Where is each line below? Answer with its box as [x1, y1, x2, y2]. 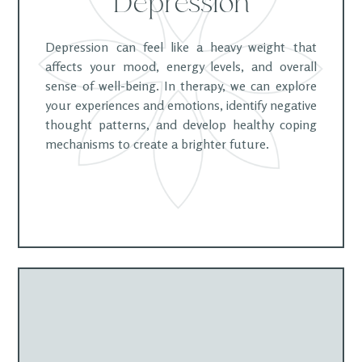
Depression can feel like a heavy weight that [45, 39, 317, 55]
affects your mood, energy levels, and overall [45, 58, 317, 74]
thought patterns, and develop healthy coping [45, 116, 317, 133]
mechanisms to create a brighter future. [45, 136, 270, 152]
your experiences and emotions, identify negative [45, 97, 317, 113]
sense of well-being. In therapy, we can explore [45, 78, 317, 94]
